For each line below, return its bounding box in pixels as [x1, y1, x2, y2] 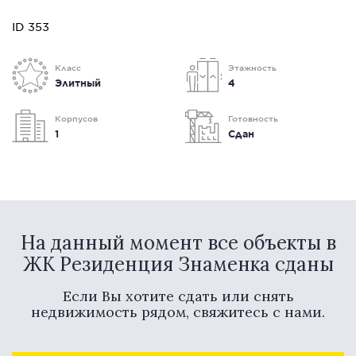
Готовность [228, 113, 278, 123]
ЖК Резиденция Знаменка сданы [22, 252, 334, 277]
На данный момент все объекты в [20, 230, 336, 255]
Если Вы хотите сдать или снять [62, 287, 294, 305]
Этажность [228, 62, 277, 72]
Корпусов [55, 113, 98, 123]
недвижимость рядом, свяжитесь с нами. [31, 303, 325, 321]
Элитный [55, 76, 101, 89]
